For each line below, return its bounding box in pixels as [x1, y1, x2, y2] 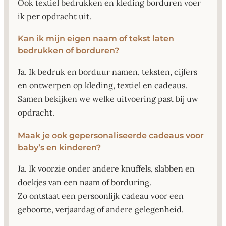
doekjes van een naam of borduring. [18, 177, 151, 187]
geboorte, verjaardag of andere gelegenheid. [18, 204, 184, 214]
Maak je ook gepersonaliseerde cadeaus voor [18, 130, 204, 140]
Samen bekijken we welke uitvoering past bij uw [18, 94, 198, 104]
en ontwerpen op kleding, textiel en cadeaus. [18, 80, 187, 91]
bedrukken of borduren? [18, 46, 119, 56]
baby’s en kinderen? [18, 142, 101, 152]
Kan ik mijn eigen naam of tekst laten [18, 34, 174, 44]
